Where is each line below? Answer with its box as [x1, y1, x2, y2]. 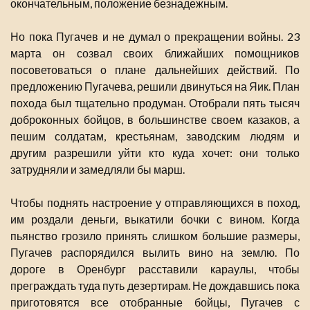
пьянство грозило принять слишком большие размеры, [10, 229, 300, 243]
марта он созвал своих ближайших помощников [10, 46, 300, 60]
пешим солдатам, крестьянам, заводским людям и [10, 129, 300, 143]
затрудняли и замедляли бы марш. [10, 163, 185, 176]
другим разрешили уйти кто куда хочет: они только [10, 146, 300, 160]
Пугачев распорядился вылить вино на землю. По [10, 246, 300, 259]
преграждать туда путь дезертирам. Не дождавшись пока [10, 279, 300, 293]
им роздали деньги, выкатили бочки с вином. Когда [10, 212, 300, 226]
